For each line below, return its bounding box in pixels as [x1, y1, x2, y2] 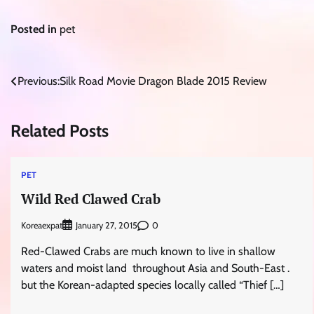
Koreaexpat [21, 219, 62, 231]
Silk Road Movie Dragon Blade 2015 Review [60, 74, 267, 88]
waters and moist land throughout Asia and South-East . [21, 261, 289, 275]
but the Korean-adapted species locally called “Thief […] [21, 278, 284, 292]
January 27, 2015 [76, 220, 137, 231]
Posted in [11, 22, 60, 36]
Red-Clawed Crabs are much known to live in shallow [21, 245, 275, 259]
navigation [10, 99, 86, 120]
